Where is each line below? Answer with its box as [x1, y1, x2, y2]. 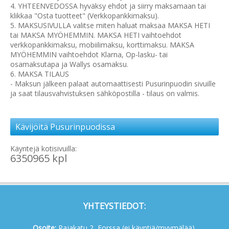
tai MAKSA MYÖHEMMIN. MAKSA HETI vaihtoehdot [10, 30, 181, 40]
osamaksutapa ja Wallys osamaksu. [10, 59, 128, 70]
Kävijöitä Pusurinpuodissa [15, 121, 115, 133]
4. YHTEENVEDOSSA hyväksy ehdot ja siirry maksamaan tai [10, 1, 206, 11]
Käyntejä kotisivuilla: [10, 144, 77, 154]
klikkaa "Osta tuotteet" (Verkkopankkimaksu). [10, 11, 159, 21]
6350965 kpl [10, 151, 67, 166]
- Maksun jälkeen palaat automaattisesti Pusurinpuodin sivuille [10, 79, 216, 89]
